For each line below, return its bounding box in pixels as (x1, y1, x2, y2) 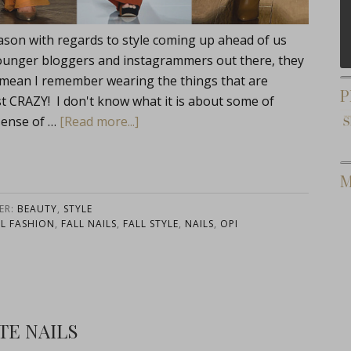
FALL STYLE (122, 217, 179, 231)
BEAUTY (17, 202, 57, 216)
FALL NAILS (60, 217, 117, 231)
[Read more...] (60, 113, 139, 131)
